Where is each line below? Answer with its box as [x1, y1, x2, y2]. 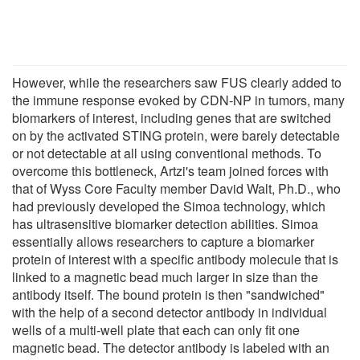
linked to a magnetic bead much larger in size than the [12, 267, 318, 286]
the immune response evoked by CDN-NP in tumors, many [12, 90, 345, 109]
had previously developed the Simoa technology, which [12, 196, 325, 215]
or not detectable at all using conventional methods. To [12, 143, 321, 162]
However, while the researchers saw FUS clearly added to [12, 72, 342, 92]
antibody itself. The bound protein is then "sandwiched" [12, 284, 325, 304]
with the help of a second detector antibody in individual [12, 302, 327, 321]
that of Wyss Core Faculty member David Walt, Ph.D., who [12, 178, 341, 198]
